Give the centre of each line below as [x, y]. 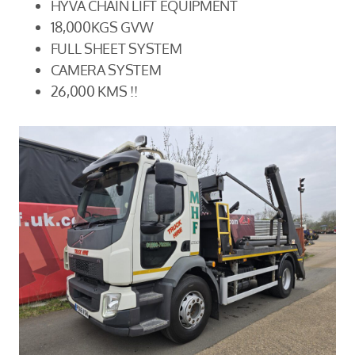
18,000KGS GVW [102, 26]
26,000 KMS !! [94, 90]
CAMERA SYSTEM [106, 69]
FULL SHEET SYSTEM [116, 48]
